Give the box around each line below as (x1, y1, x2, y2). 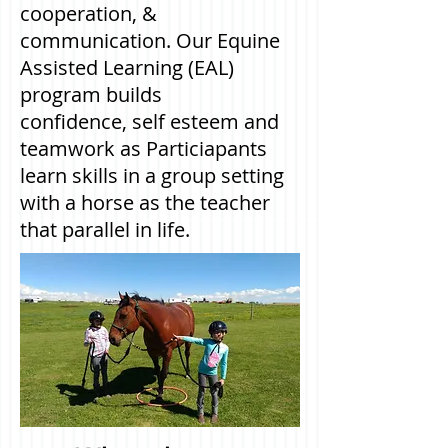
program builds (20, 81, 162, 108)
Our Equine (176, 27, 280, 54)
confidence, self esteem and (20, 108, 279, 135)
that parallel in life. (20, 216, 200, 243)
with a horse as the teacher (20, 189, 270, 216)
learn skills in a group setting (20, 162, 284, 189)
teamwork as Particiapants (20, 135, 267, 162)
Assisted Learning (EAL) (20, 54, 234, 81)
